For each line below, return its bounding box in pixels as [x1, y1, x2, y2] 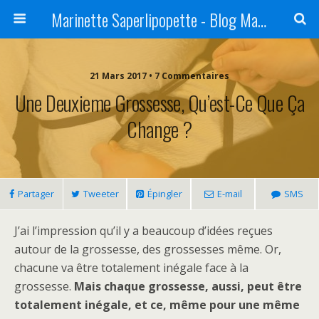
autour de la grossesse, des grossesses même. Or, [14, 241, 281, 257]
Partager [17, 187, 54, 200]
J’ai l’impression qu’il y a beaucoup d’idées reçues [14, 223, 273, 239]
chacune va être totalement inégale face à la [14, 260, 249, 276]
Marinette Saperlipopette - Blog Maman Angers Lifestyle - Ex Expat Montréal [257, 6, 266, 32]
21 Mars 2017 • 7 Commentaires [90, 70, 229, 82]
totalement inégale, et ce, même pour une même [14, 297, 300, 313]
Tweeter [83, 187, 119, 200]
